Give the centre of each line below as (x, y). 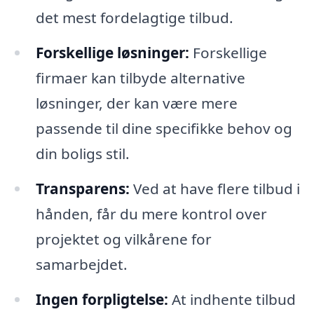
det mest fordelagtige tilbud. (134, 18)
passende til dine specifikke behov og (164, 129)
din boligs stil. (82, 154)
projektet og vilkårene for (123, 239)
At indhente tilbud (232, 299)
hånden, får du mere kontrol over (151, 214)
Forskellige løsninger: (112, 53)
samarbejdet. (81, 264)
